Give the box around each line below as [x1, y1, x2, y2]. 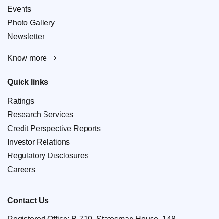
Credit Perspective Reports [7, 124, 101, 132]
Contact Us [7, 196, 49, 205]
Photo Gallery [7, 18, 55, 27]
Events [7, 4, 31, 13]
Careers [7, 165, 35, 174]
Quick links [7, 77, 48, 86]
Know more [7, 53, 49, 62]
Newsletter [7, 32, 44, 41]
